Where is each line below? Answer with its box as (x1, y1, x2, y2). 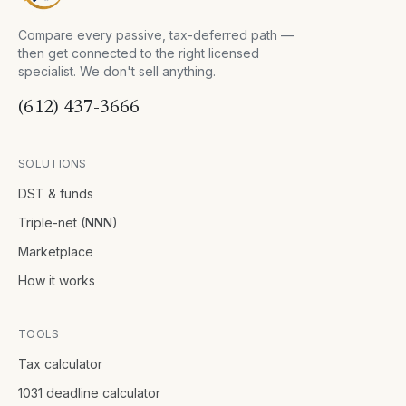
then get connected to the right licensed (18, 45, 259, 61)
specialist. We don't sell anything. (18, 63, 216, 79)
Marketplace (18, 244, 93, 259)
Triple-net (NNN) (18, 215, 118, 230)
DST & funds (18, 186, 93, 201)
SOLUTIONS (18, 157, 87, 170)
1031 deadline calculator (18, 385, 160, 401)
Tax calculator (18, 356, 102, 372)
